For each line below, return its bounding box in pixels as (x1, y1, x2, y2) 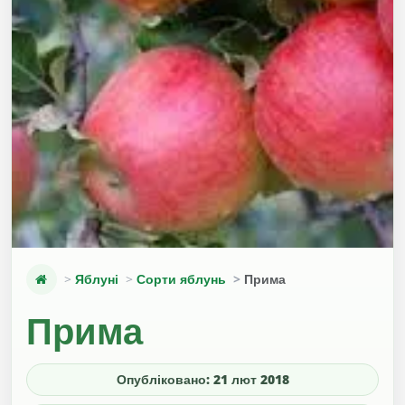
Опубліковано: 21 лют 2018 (116, 371, 289, 389)
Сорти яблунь (137, 270, 226, 288)
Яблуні (75, 270, 118, 288)
